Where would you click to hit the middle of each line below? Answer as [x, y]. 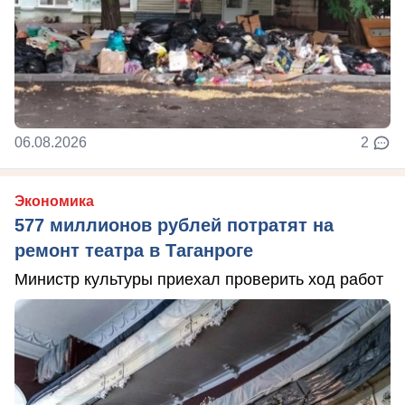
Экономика [54, 202]
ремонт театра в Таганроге [134, 251]
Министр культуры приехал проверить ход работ [199, 280]
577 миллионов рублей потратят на [174, 226]
